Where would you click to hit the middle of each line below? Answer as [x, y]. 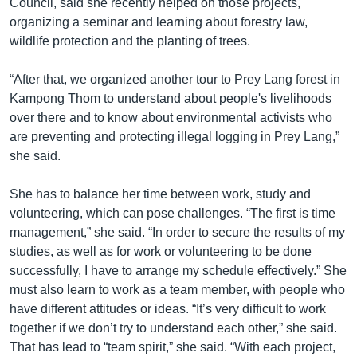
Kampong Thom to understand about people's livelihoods [171, 98]
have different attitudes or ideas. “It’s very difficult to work [168, 308]
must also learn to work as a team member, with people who [177, 289]
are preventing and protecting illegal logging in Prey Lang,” [175, 136]
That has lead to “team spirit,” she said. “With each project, [173, 347]
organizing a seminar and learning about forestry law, [159, 22]
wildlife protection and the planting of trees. [130, 41]
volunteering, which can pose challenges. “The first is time [173, 213]
